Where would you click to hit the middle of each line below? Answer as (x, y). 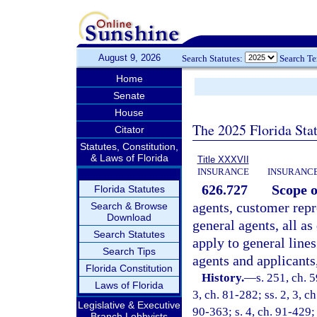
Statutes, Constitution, (129, 146)
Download (129, 217)
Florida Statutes (129, 189)
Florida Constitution (129, 268)
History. (223, 278)
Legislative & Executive (129, 305)
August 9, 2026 (129, 58)
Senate (129, 96)
